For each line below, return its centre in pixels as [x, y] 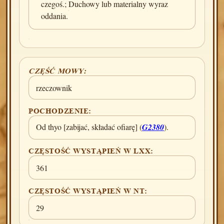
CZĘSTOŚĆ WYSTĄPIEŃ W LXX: [91, 151]
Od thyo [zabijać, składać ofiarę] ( [89, 127]
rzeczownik [54, 87]
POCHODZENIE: [60, 111]
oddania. [54, 16]
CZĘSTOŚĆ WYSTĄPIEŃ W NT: [88, 191]
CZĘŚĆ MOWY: [57, 71]
